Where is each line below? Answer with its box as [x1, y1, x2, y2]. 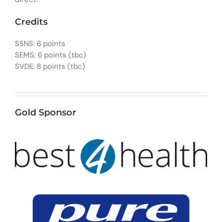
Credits [14, 16, 48, 27]
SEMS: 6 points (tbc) [14, 50, 86, 60]
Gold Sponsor [14, 107, 76, 118]
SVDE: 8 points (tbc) [14, 61, 85, 72]
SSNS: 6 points [14, 39, 65, 49]
